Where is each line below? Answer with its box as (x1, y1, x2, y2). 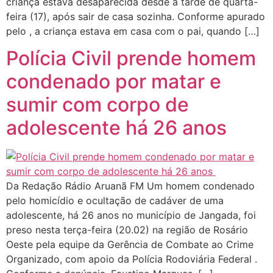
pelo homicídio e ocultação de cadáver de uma (6, 194, 224, 207)
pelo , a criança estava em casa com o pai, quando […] (6, 25, 260, 37)
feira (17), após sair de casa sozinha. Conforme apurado (6, 10, 265, 23)
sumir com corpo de (6, 93, 189, 117)
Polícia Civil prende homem (6, 46, 256, 71)
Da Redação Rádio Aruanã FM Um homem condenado (6, 180, 255, 193)
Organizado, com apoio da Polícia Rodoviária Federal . (6, 253, 260, 266)
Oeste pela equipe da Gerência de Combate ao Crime (6, 238, 253, 251)
